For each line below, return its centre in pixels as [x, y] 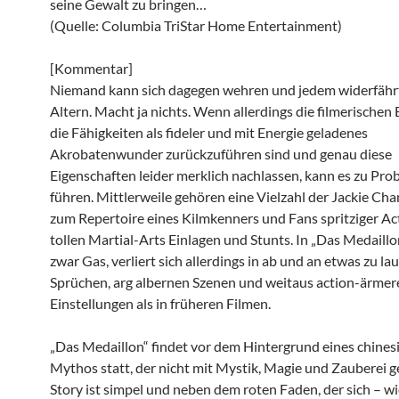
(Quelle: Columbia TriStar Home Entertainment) [196, 25]
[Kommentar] [91, 68]
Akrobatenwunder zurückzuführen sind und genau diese [221, 154]
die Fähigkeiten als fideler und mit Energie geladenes [209, 132]
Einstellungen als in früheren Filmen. [160, 303]
